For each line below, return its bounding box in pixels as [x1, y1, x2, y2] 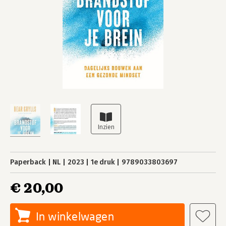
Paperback [10, 158, 46, 166]
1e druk [90, 158, 115, 166]
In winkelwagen [36, 209, 115, 223]
